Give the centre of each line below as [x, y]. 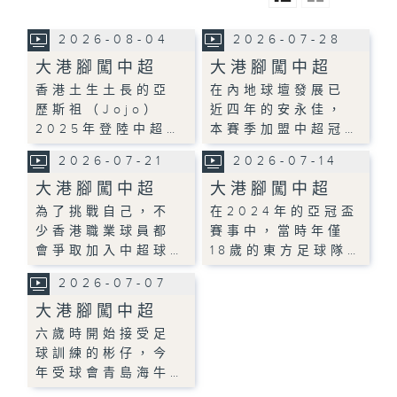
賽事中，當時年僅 [278, 231]
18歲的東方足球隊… [285, 250]
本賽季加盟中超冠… [284, 129]
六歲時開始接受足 [103, 334]
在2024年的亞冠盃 [284, 211]
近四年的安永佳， [278, 109]
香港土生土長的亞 [103, 90]
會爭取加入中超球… [109, 250]
